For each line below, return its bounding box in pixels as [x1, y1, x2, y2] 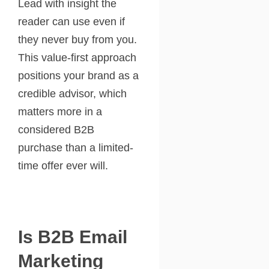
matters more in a [18, 105, 102, 118]
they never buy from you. [18, 33, 137, 46]
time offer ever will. [18, 159, 108, 172]
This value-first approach [18, 51, 136, 64]
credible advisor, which [18, 87, 127, 100]
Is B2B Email [18, 226, 127, 247]
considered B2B [18, 123, 94, 136]
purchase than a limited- [18, 141, 133, 154]
